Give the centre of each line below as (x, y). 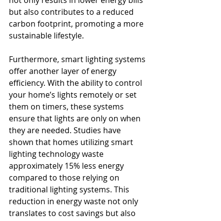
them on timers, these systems (67, 106)
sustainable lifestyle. (46, 35)
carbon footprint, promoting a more (77, 23)
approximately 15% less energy (67, 166)
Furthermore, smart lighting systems (78, 59)
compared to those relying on (65, 177)
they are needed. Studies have (66, 130)
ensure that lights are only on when (76, 118)
